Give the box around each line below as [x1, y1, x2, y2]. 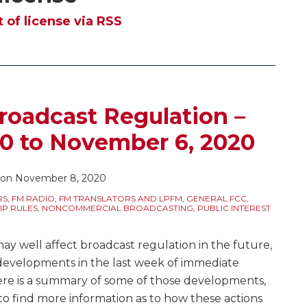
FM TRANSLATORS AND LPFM [59, 193, 182, 204]
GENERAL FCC [186, 193, 247, 204]
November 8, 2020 [15, 172, 106, 184]
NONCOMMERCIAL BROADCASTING [42, 203, 193, 213]
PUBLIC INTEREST [197, 203, 271, 213]
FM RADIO [12, 193, 55, 204]
